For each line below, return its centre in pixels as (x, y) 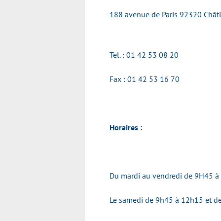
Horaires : (126, 127)
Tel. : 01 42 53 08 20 (144, 55)
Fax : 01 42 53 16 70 (145, 79)
